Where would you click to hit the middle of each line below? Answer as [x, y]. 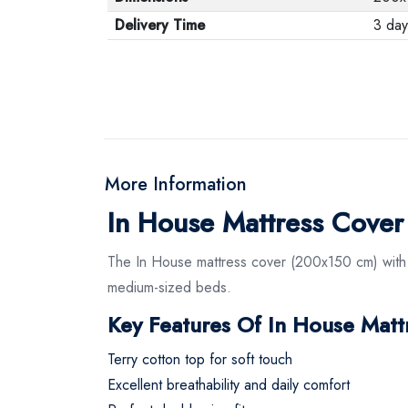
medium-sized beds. [169, 287]
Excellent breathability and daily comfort [229, 384]
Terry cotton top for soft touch [200, 359]
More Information [176, 184]
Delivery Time [160, 25]
